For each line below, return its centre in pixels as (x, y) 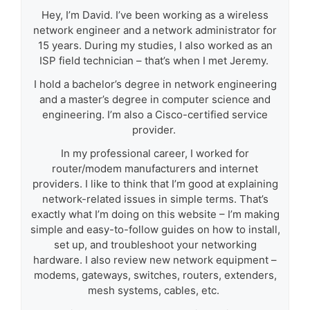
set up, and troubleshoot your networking (155, 245)
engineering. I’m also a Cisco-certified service (155, 115)
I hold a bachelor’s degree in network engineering (155, 84)
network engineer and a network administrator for (155, 30)
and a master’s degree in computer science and (155, 100)
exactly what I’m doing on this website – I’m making (155, 215)
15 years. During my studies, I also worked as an (155, 46)
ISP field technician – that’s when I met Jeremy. (155, 61)
